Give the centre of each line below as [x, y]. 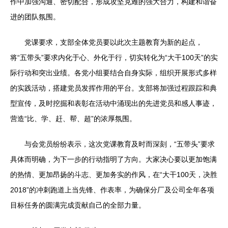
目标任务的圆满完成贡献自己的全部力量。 [78, 205]
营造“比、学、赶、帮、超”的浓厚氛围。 [73, 119]
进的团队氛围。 [35, 17]
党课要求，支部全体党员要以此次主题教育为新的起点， [113, 42]
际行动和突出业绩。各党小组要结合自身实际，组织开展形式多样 [113, 73]
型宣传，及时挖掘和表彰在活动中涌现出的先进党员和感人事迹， [113, 103]
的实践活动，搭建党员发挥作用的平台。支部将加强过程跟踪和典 [113, 88]
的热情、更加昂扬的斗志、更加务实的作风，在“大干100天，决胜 [114, 175]
